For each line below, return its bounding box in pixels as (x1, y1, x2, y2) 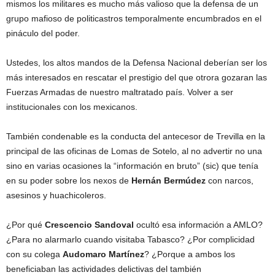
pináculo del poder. (6, 28, 80, 39)
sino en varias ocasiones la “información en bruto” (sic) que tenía (6, 161, 258, 171)
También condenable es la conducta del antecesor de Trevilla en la (6, 131, 265, 142)
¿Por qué (6, 220, 45, 230)
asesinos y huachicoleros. (6, 190, 106, 201)
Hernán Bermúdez (131, 176, 206, 186)
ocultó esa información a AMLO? (134, 220, 263, 230)
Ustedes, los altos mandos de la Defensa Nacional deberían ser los (6, 58, 267, 68)
